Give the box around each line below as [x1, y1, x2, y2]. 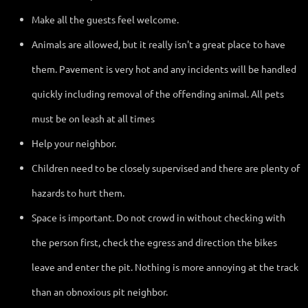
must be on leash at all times [32, 111, 155, 124]
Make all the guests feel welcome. [32, 12, 181, 25]
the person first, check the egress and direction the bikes [32, 235, 277, 248]
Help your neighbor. [32, 136, 116, 149]
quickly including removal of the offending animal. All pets [32, 87, 284, 100]
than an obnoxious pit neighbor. [32, 285, 168, 298]
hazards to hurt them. [32, 186, 124, 199]
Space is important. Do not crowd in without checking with [32, 210, 285, 223]
